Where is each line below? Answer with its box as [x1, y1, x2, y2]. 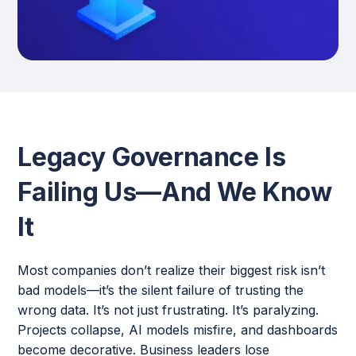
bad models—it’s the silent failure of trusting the [17, 281, 304, 298]
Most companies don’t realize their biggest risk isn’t [17, 261, 326, 278]
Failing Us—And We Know [17, 176, 332, 207]
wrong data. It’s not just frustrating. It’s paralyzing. [17, 301, 319, 318]
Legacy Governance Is [17, 141, 286, 172]
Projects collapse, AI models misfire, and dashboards [17, 321, 339, 338]
